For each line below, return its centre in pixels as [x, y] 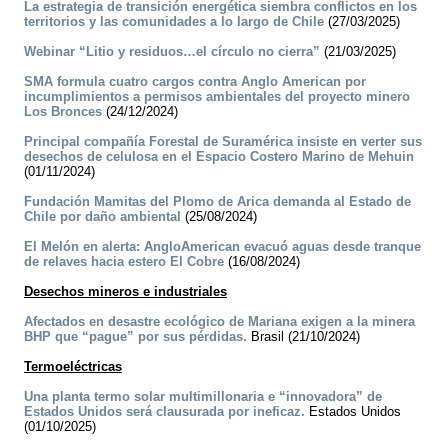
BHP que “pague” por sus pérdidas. [135, 337]
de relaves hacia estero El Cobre [124, 262]
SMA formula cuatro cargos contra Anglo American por [195, 82]
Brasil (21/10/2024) [303, 337]
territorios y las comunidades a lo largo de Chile [174, 22]
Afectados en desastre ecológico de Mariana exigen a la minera [219, 322]
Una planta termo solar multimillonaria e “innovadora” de [203, 397]
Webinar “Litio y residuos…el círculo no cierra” [172, 52]
